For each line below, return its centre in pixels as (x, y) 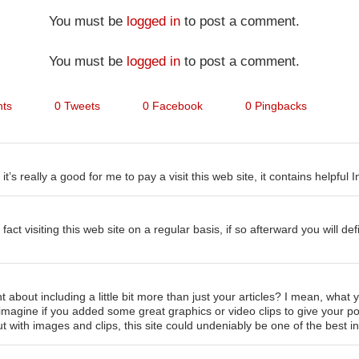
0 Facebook (172, 105)
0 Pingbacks (276, 105)
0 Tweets (77, 105)
